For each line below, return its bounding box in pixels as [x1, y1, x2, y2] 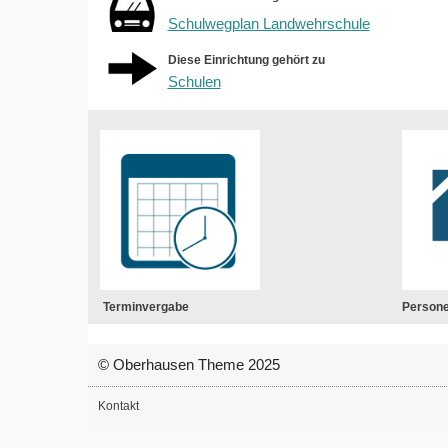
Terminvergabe [102, 300, 189, 315]
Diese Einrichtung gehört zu [167, 53, 325, 68]
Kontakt [97, 399, 139, 414]
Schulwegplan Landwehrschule [167, 15, 370, 33]
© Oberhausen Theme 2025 [97, 356, 280, 374]
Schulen [167, 73, 221, 91]
